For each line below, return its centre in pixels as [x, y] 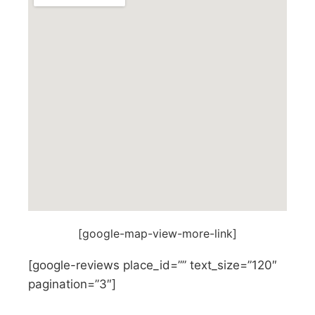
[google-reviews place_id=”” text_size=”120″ [153, 265]
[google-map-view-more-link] [157, 233]
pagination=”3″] [72, 284]
